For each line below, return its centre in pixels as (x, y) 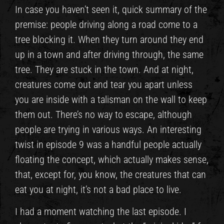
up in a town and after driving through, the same (109, 54)
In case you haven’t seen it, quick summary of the (111, 9)
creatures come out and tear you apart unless (104, 84)
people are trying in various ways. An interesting (108, 129)
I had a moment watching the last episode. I (101, 212)
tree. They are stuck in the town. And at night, (104, 69)
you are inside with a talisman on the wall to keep (111, 99)
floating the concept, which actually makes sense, (112, 159)
